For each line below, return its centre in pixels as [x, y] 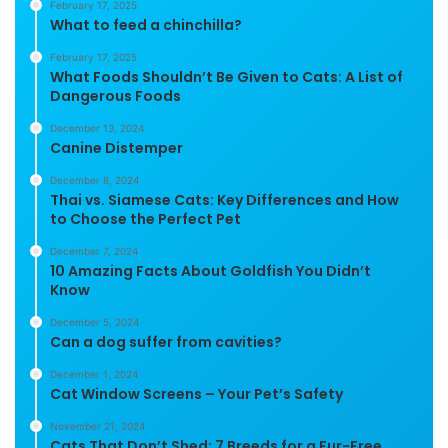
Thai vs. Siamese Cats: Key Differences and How [224, 199]
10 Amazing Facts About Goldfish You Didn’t [210, 270]
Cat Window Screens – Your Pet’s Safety [196, 393]
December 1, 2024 [94, 373]
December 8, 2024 [94, 179]
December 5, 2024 [94, 321]
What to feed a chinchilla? [146, 24]
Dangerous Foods [115, 95]
